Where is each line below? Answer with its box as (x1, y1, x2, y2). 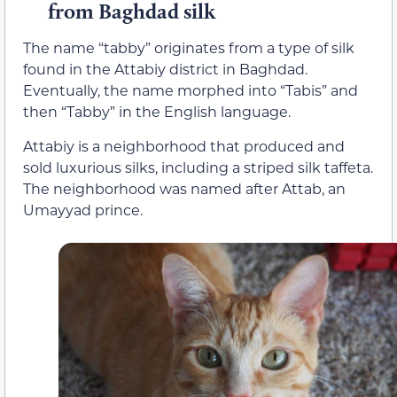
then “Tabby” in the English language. (23, 102, 291, 121)
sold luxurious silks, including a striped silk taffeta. (23, 157, 373, 176)
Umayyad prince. (23, 199, 143, 219)
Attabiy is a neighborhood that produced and (23, 136, 345, 155)
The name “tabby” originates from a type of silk (23, 38, 354, 58)
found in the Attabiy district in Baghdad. (23, 59, 307, 79)
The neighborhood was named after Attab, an (23, 178, 346, 198)
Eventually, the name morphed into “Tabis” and (23, 81, 358, 100)
